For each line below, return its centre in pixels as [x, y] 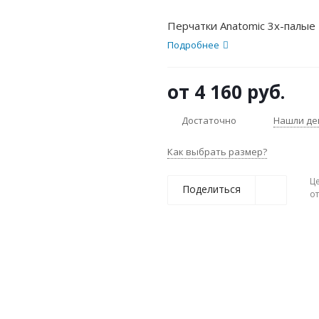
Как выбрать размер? [217, 152]
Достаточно [209, 120]
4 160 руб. [240, 92]
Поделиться [211, 189]
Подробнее [193, 45]
